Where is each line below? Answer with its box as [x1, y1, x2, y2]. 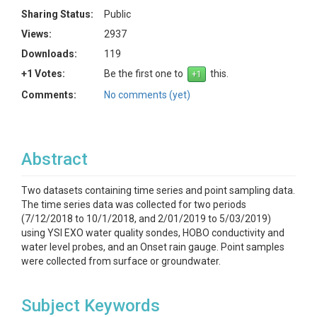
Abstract [21, 149, 88, 169]
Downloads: [21, 48, 77, 59]
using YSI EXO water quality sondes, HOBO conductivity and [21, 227, 284, 238]
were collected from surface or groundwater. [21, 255, 221, 267]
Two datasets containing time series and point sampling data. [21, 185, 295, 196]
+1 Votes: [21, 68, 65, 79]
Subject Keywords [21, 296, 160, 316]
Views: [21, 28, 52, 40]
